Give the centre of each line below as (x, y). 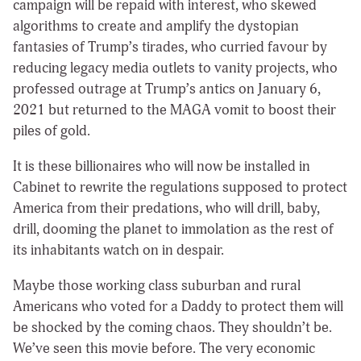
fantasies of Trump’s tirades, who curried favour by (170, 47)
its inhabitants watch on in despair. (118, 250)
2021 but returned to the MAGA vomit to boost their (174, 110)
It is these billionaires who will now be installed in (162, 166)
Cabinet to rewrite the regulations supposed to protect (180, 187)
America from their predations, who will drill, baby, (166, 208)
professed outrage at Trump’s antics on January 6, (167, 89)
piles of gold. (53, 131)
